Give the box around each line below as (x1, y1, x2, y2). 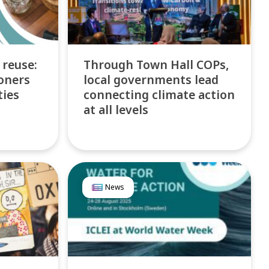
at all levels (83, 101, 149, 118)
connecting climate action (83, 86, 235, 103)
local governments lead (83, 71, 219, 88)
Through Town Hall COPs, (83, 56, 229, 73)
